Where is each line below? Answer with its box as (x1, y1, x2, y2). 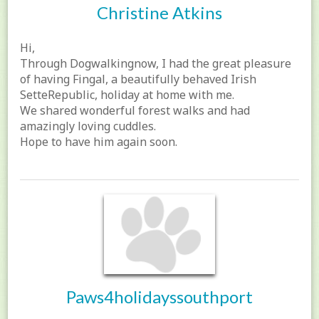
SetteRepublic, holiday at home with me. (20, 87, 235, 103)
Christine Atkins (97, 2, 222, 23)
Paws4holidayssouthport (66, 286, 253, 308)
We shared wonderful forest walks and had (20, 103, 251, 119)
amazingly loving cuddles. (20, 118, 157, 135)
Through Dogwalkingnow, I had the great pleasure (20, 56, 292, 72)
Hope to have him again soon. (20, 134, 178, 150)
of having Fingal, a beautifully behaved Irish (20, 71, 257, 88)
